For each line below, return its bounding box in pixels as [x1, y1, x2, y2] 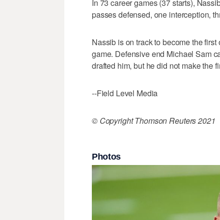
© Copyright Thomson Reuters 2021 [92, 114, 216, 126]
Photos [92, 152, 121, 162]
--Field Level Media [92, 87, 158, 99]
